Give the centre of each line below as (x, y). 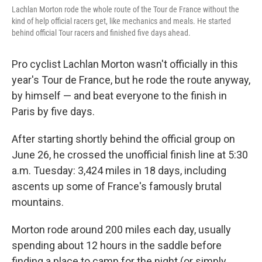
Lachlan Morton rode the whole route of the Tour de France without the (125, 9)
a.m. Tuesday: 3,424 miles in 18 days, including (119, 170)
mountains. (38, 202)
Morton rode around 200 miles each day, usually (121, 229)
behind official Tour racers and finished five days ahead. (101, 32)
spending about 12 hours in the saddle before (117, 245)
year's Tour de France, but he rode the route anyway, (131, 80)
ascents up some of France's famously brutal (117, 186)
